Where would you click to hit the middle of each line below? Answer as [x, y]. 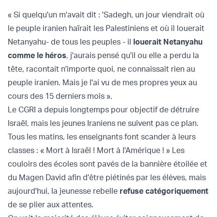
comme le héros [37, 55]
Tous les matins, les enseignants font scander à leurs [102, 137]
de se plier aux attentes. [51, 205]
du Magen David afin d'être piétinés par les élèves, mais [107, 178]
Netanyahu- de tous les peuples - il [70, 42]
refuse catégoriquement [164, 191]
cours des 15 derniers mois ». [60, 96]
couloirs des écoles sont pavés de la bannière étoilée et [108, 164]
